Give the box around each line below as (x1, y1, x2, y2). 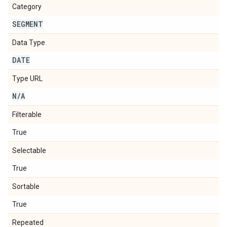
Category (12, 3, 42, 11)
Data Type (12, 39, 45, 47)
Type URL (12, 74, 43, 83)
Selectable (12, 146, 46, 155)
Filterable (12, 110, 42, 119)
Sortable (12, 182, 40, 191)
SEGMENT (12, 19, 43, 29)
